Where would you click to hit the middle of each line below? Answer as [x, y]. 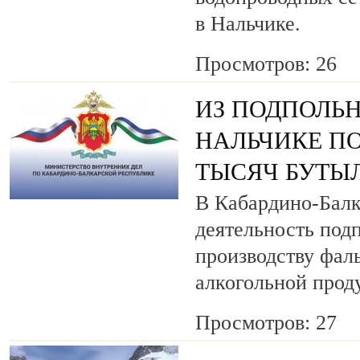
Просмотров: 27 [266, 323]
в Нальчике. [248, 24]
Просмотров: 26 [266, 64]
